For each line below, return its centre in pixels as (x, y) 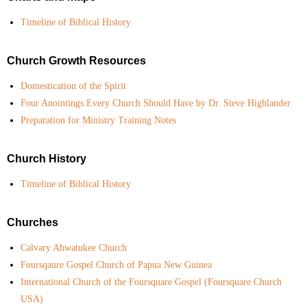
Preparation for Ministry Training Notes (98, 121)
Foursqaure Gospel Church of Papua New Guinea (116, 265)
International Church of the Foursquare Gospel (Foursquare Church (151, 282)
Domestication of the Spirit (73, 86)
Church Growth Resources (76, 61)
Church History (47, 159)
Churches (33, 223)
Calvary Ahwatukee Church (74, 248)
